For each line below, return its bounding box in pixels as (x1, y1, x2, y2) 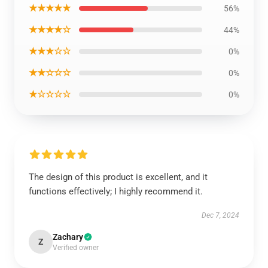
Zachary (53, 232, 83, 242)
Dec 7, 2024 (202, 211, 239, 220)
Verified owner (53, 243, 99, 252)
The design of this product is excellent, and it (29, 172, 208, 182)
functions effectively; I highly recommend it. (29, 186, 203, 197)
